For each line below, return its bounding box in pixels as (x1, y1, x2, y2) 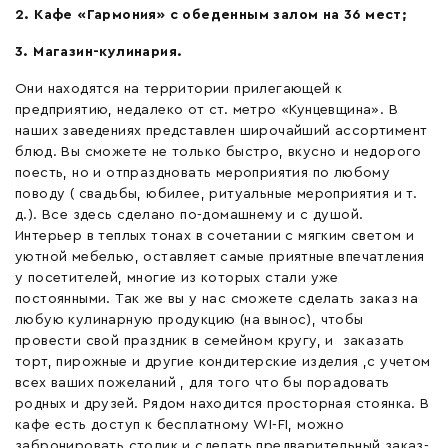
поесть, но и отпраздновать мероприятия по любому (15, 165, 391, 180)
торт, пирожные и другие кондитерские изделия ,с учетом (15, 354, 431, 369)
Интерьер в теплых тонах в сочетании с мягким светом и (15, 228, 415, 243)
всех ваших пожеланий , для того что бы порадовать (15, 375, 390, 390)
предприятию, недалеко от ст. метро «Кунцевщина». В (15, 102, 398, 117)
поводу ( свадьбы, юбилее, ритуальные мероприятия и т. (15, 186, 418, 201)
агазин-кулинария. (44, 44, 183, 59)
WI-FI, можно (253, 417, 345, 432)
